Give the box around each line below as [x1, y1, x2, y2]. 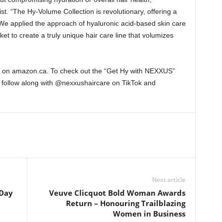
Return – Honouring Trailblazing [65, 198, 185, 208]
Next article [152, 175, 185, 184]
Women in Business [112, 208, 185, 219]
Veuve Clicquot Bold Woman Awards [49, 187, 185, 198]
